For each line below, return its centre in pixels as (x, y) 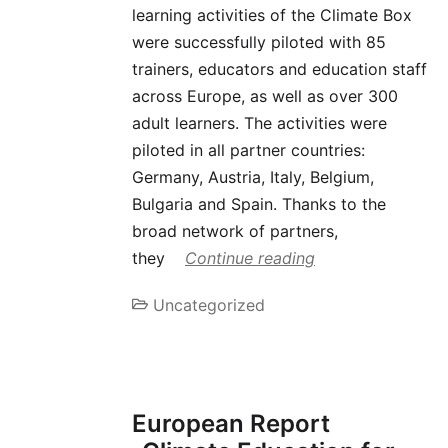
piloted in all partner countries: (248, 149)
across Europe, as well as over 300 (265, 95)
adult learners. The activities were (259, 122)
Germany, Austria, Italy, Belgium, (253, 176)
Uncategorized (209, 304)
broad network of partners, (235, 230)
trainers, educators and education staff (279, 68)
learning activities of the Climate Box (272, 14)
